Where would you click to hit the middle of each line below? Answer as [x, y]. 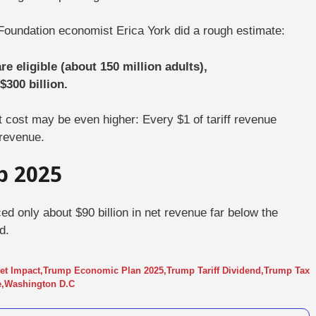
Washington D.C [39, 284]
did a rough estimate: [228, 31]
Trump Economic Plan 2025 [103, 271]
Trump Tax [287, 271]
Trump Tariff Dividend [214, 271]
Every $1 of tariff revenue [209, 120]
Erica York [144, 31]
